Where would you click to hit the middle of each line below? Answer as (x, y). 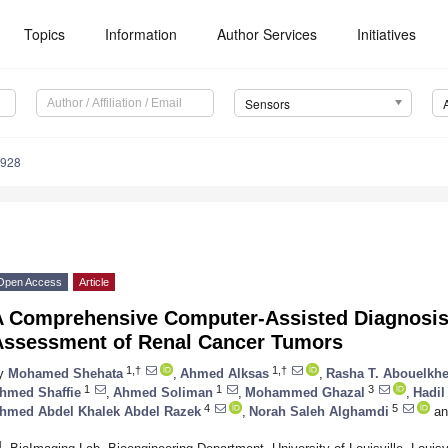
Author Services (267, 34)
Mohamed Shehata (65, 373)
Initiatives (387, 34)
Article (94, 282)
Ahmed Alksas (224, 373)
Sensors (267, 104)
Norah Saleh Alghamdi (319, 411)
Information (141, 34)
